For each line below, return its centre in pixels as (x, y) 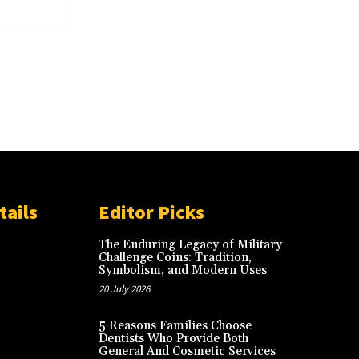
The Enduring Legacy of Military (190, 244)
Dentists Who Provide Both (173, 338)
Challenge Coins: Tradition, (175, 257)
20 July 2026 (124, 288)
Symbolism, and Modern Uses (182, 270)
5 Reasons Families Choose (175, 325)
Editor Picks (151, 212)
